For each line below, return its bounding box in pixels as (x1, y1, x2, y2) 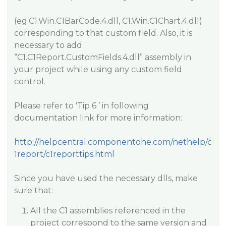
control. (14, 77, 45, 86)
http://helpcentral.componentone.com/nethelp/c (14, 137, 212, 147)
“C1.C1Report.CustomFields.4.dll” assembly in (14, 52, 191, 62)
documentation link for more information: (14, 113, 182, 123)
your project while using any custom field (14, 65, 182, 74)
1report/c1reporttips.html (14, 149, 115, 159)
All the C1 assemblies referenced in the (30, 206, 186, 215)
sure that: (14, 186, 53, 195)
